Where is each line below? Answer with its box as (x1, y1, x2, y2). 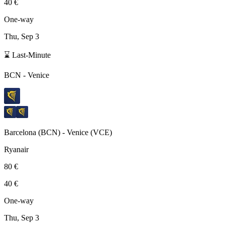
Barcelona (4, 128, 36, 137)
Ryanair (4, 145, 29, 154)
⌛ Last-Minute (4, 50, 51, 59)
